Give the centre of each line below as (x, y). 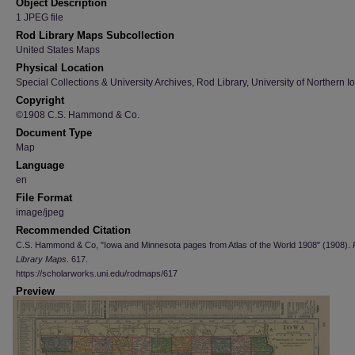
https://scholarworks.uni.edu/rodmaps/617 (97, 273)
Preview (35, 291)
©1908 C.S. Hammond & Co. (78, 115)
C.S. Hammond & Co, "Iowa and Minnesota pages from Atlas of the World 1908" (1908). (184, 245)
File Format (44, 198)
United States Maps (58, 50)
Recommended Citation (73, 230)
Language (40, 165)
